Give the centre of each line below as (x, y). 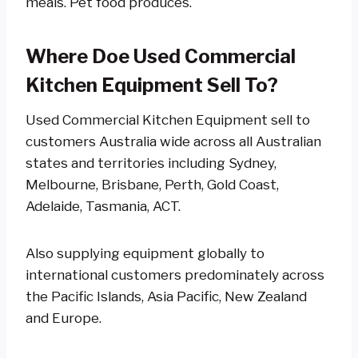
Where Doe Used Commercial (161, 56)
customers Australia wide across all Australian (173, 141)
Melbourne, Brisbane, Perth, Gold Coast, (152, 184)
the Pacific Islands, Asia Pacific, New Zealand (166, 296)
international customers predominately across (175, 274)
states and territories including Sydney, (151, 163)
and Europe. (64, 318)
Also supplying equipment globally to (145, 253)
